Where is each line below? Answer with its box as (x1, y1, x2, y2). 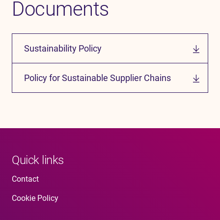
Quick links (12, 153, 64, 167)
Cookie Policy (12, 193, 58, 203)
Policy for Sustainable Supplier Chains (24, 73, 171, 83)
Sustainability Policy (24, 43, 102, 54)
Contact (12, 174, 39, 184)
